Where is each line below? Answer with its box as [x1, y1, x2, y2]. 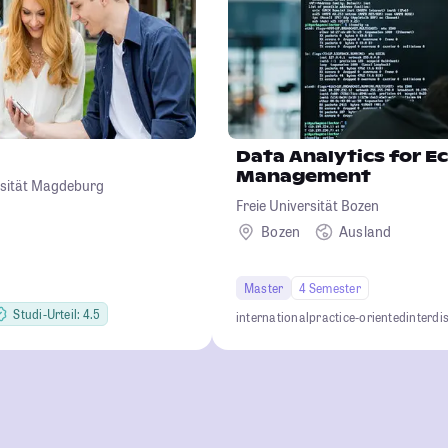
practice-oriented [309, 308, 407, 325]
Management [236, 165, 371, 187]
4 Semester [299, 279, 361, 296]
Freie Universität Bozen [236, 195, 379, 215]
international [236, 308, 310, 325]
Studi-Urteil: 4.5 [13, 305, 101, 322]
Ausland [338, 222, 392, 242]
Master [244, 279, 284, 296]
